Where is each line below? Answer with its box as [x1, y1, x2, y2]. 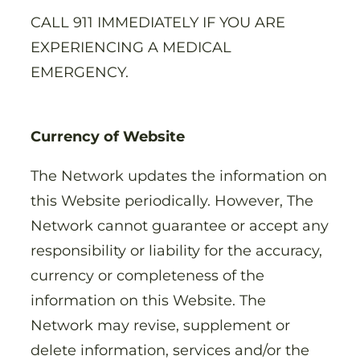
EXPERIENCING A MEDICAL [31, 38, 231, 57]
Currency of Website [31, 127, 185, 146]
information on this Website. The [31, 291, 266, 310]
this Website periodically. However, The [31, 191, 313, 211]
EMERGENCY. [31, 63, 133, 82]
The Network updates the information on [31, 166, 327, 186]
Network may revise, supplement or [31, 316, 290, 335]
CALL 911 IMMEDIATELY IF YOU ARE [31, 13, 285, 32]
